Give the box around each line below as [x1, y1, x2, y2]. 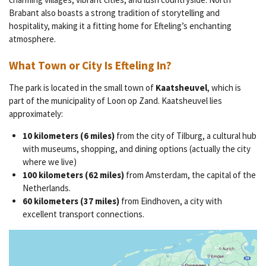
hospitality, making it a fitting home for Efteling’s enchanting [9, 20, 232, 31]
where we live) [22, 156, 77, 168]
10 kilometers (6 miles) [22, 130, 115, 142]
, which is [207, 82, 241, 94]
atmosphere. [9, 33, 56, 45]
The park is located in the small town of [9, 82, 156, 94]
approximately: [9, 108, 63, 120]
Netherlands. [22, 182, 71, 194]
